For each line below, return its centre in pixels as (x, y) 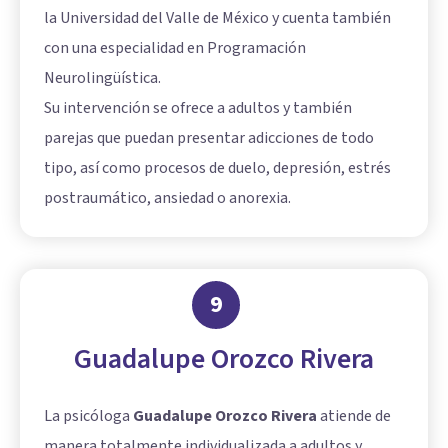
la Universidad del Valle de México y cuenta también (217, 18)
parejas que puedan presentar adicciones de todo (209, 138)
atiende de (354, 416)
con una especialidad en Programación (175, 48)
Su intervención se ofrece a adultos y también (198, 108)
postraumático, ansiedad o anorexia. (167, 198)
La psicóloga (88, 416)
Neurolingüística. (102, 78)
